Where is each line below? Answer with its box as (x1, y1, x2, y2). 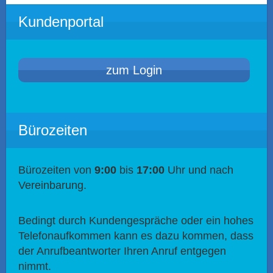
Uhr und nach (165, 164, 233, 177)
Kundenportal (18, 13, 104, 30)
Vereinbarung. (18, 179, 87, 192)
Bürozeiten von (18, 164, 94, 177)
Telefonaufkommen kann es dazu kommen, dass (18, 230, 253, 243)
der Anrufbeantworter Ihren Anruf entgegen (18, 245, 226, 258)
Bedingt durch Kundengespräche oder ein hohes (18, 214, 253, 227)
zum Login (106, 63, 163, 77)
